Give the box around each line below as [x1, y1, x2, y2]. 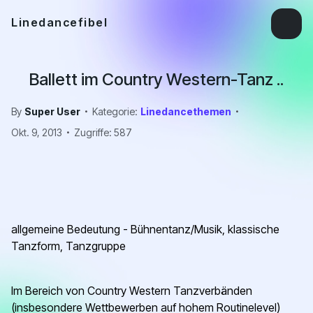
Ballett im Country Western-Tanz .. [29, 69, 284, 89]
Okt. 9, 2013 [11, 126, 62, 138]
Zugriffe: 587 [74, 126, 132, 138]
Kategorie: [92, 105, 138, 117]
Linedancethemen [140, 105, 231, 117]
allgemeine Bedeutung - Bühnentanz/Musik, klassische [11, 222, 279, 236]
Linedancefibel [11, 15, 108, 29]
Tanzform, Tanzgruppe [11, 239, 126, 253]
